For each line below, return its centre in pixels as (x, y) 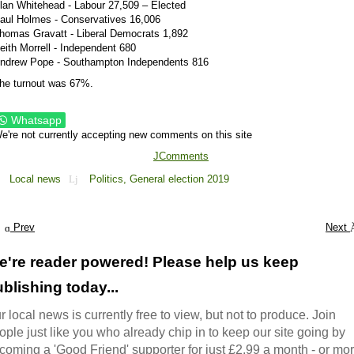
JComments (181, 156)
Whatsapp (36, 121)
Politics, (109, 179)
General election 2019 (179, 179)
